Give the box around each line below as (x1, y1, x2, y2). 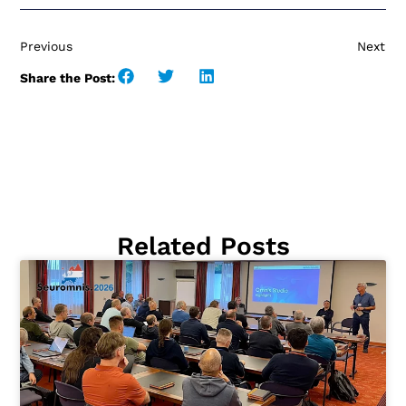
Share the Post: (20, 70, 116, 85)
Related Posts (116, 230, 290, 261)
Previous (20, 38, 73, 53)
